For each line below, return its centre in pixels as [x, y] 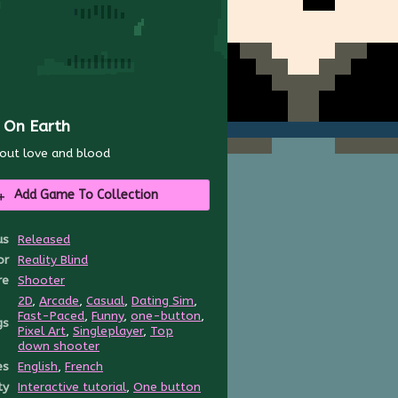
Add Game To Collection [86, 195]
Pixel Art [42, 331]
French [84, 366]
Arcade [59, 301]
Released [44, 239]
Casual [105, 301]
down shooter [59, 346]
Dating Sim [163, 301]
